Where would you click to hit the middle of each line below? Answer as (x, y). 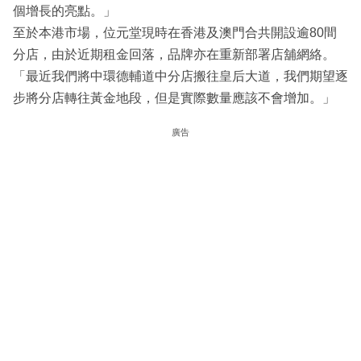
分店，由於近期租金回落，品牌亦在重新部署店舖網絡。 (174, 55)
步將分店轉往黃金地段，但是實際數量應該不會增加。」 (174, 98)
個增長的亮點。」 (64, 11)
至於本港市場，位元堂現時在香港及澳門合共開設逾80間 (175, 33)
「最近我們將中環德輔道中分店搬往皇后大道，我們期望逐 (180, 77)
